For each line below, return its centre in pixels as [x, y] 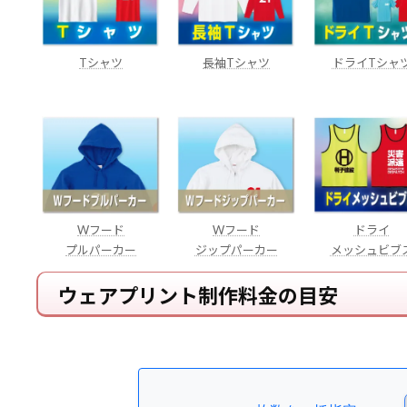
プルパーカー [101, 250]
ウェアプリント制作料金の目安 [198, 296]
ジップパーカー [236, 250]
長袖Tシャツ [237, 62]
